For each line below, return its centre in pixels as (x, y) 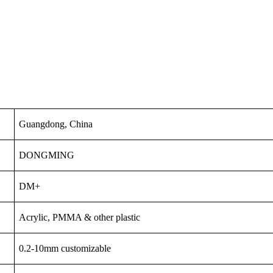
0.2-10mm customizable (65, 248)
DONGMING (47, 155)
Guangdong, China (56, 124)
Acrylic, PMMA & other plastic (80, 217)
